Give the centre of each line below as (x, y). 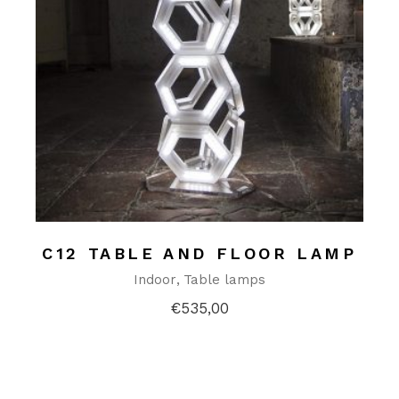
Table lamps (224, 279)
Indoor (155, 279)
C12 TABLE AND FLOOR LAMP (199, 253)
